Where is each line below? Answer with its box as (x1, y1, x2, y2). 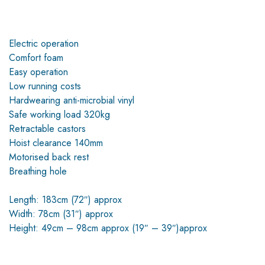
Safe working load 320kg (9, 108, 110, 122)
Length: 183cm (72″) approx (9, 193, 122, 207)
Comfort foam (9, 51, 63, 65)
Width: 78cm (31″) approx (9, 207, 113, 221)
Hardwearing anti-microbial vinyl (9, 93, 134, 108)
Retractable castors (9, 122, 86, 136)
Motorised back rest (9, 150, 89, 164)
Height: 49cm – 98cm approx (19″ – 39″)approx (9, 221, 207, 235)
